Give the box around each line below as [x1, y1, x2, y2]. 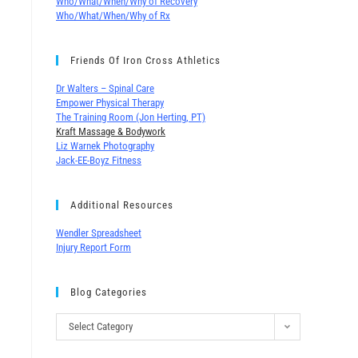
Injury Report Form [56, 241, 131, 253]
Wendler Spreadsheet [56, 226, 141, 239]
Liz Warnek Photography [56, 139, 154, 152]
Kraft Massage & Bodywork [56, 125, 165, 137]
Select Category [69, 320, 133, 332]
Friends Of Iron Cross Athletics [70, 54, 221, 66]
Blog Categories [70, 285, 147, 298]
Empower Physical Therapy [56, 96, 164, 109]
